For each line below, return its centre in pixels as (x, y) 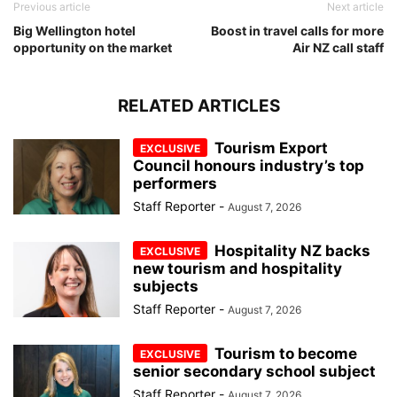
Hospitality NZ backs (292, 250)
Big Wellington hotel (74, 30)
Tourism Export (271, 148)
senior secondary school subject (254, 371)
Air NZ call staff (338, 47)
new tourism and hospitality (237, 268)
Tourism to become (286, 353)
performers (175, 183)
